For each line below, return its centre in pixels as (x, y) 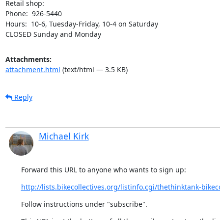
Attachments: (28, 59)
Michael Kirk (64, 136)
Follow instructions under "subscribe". (84, 204)
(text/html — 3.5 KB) (94, 69)
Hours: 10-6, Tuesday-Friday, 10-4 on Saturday (82, 24)
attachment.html (33, 69)
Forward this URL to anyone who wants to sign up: (103, 169)
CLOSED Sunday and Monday (53, 34)
